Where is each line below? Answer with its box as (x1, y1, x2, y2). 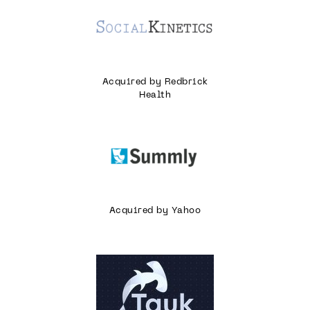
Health (139, 91, 171, 100)
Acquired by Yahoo (109, 207, 201, 216)
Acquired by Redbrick (102, 77, 208, 86)
